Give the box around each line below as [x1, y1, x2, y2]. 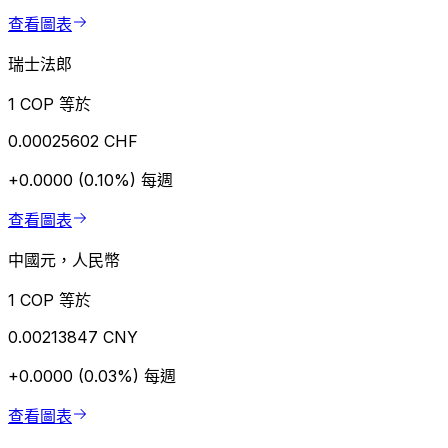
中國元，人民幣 [8, 250, 120, 271]
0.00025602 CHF [8, 131, 138, 152]
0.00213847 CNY [8, 327, 138, 348]
